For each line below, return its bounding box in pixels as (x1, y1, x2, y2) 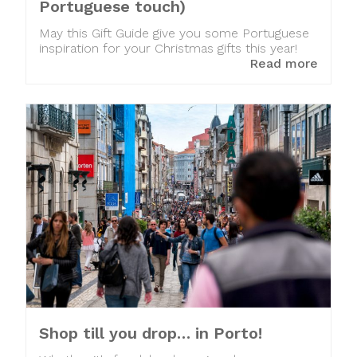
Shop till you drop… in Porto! (39, 323, 262, 343)
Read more (249, 55, 318, 71)
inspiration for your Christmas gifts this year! (39, 40, 297, 56)
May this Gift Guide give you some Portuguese (39, 25, 309, 41)
